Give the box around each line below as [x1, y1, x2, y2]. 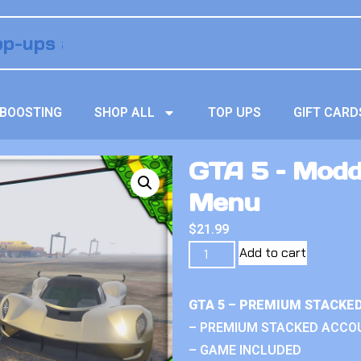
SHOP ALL [94, 105, 156, 120]
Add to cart [239, 244, 307, 261]
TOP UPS [208, 105, 262, 120]
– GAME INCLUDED [189, 342, 301, 358]
